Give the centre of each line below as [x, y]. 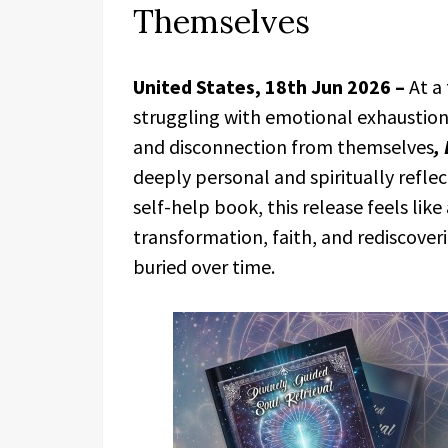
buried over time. [204, 266]
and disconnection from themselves [283, 146]
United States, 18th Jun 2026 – [271, 86]
